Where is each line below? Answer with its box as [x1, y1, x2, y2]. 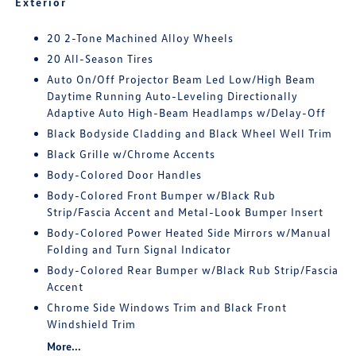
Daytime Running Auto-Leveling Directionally [47, 89, 299, 103]
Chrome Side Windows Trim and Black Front [47, 300, 288, 314]
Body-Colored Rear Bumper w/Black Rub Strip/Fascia [47, 263, 339, 277]
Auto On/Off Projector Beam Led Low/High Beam [47, 72, 316, 86]
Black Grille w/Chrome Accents [47, 147, 216, 161]
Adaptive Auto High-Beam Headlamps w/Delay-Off [47, 106, 327, 119]
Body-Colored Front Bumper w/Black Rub [47, 188, 277, 202]
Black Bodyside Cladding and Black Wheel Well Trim [47, 126, 333, 140]
